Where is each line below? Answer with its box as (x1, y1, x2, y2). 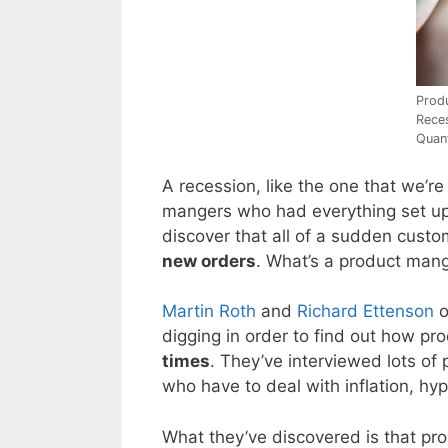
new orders (162, 250, 256, 271)
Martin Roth (162, 301, 256, 322)
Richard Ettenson (297, 301, 434, 322)
